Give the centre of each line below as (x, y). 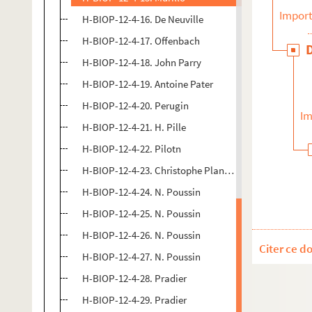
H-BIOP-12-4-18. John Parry (142, 62)
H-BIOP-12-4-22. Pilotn (132, 149)
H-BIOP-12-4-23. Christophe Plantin (159, 170)
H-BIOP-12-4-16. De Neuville (143, 19)
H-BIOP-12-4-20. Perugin (135, 106)
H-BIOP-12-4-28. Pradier (134, 278)
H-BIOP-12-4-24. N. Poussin (141, 192)
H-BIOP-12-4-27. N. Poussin (141, 257)
